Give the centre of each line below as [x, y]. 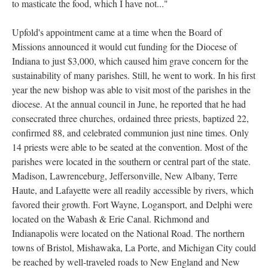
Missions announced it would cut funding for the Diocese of [124, 46]
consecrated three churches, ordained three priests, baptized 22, [130, 118]
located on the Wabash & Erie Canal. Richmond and [111, 219]
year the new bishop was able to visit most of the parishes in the [131, 89]
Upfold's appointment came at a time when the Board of [117, 32]
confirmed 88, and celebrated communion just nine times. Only [130, 133]
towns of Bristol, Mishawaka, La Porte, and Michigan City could [134, 247]
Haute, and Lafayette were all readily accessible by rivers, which [133, 190]
